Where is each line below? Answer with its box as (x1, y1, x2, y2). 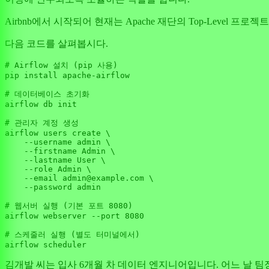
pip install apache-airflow (5, 71, 130, 80)
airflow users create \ (5, 128, 110, 138)
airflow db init (5, 100, 77, 109)
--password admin (5, 183, 101, 192)
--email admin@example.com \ (5, 174, 154, 183)
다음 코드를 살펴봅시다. (5, 38, 108, 49)
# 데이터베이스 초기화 (5, 89, 89, 99)
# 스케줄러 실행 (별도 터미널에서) (5, 230, 140, 240)
